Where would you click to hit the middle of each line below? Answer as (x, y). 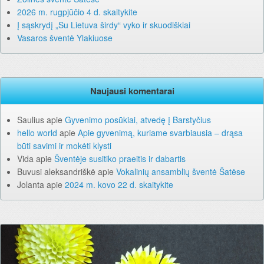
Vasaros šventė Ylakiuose (65, 38)
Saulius (31, 120)
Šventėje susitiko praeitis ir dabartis (120, 159)
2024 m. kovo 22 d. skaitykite (119, 185)
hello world (37, 133)
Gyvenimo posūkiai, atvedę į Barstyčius (138, 120)
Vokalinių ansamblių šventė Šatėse (181, 172)
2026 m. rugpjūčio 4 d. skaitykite (77, 12)
